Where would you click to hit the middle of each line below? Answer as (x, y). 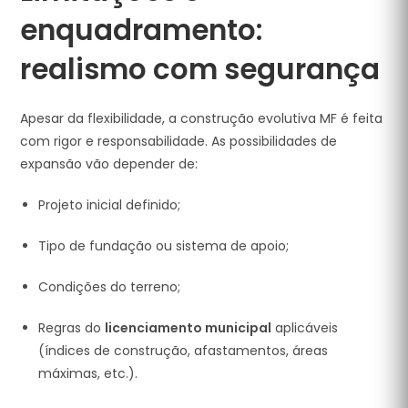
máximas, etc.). (88, 373)
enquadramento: (142, 30)
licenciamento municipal (189, 328)
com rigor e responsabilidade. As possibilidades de (179, 141)
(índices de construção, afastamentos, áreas (184, 351)
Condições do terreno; (110, 287)
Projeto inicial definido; (110, 205)
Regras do (72, 328)
